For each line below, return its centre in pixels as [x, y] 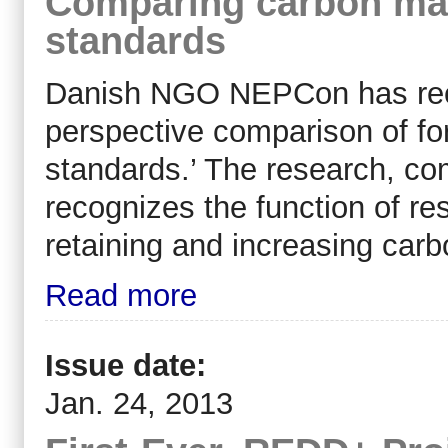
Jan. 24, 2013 [139, 404]
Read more [121, 295]
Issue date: [130, 366]
